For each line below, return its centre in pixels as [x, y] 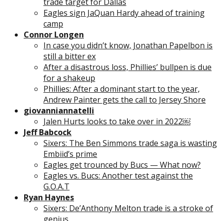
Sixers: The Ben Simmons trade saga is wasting [130, 143]
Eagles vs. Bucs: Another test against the [118, 175]
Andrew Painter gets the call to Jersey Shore [125, 99]
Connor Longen [54, 34]
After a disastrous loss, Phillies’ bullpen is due [128, 67]
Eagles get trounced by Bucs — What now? [122, 165]
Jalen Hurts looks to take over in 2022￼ [117, 121]
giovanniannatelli [59, 110]
